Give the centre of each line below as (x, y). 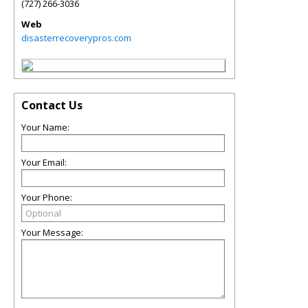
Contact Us (52, 105)
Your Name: (45, 127)
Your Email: (44, 162)
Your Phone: (47, 197)
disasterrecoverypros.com (76, 38)
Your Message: (52, 232)
